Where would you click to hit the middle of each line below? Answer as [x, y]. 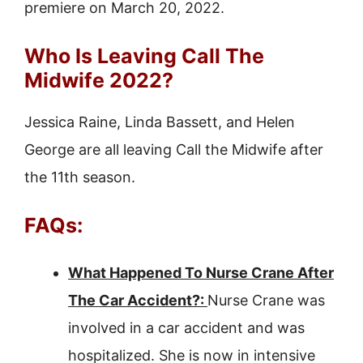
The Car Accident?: [138, 300]
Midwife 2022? [99, 80]
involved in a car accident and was [186, 328]
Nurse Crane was [266, 300]
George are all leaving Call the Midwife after [174, 149]
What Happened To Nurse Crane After [201, 273]
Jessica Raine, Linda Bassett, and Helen [160, 122]
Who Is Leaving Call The [144, 56]
